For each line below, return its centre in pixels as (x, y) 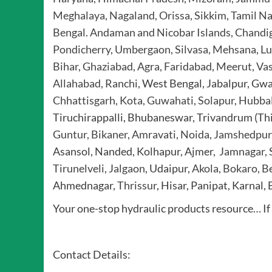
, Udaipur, (168, 168)
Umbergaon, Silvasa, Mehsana (185, 49)
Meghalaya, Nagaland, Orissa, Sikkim (140, 15)
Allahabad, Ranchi (95, 83)
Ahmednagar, (85, 185)
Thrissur (137, 185)
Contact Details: (92, 255)
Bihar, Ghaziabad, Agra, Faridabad (132, 66)
